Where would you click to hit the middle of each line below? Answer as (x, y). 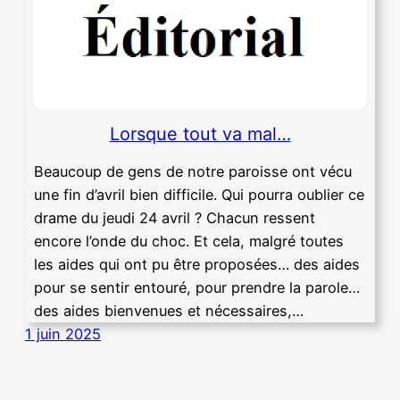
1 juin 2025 (63, 333)
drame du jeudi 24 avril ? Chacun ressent (175, 217)
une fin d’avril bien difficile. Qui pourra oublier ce (199, 194)
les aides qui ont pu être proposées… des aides (197, 264)
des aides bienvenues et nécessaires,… (169, 310)
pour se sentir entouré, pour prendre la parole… (197, 287)
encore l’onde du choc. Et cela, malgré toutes (189, 241)
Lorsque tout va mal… (200, 134)
